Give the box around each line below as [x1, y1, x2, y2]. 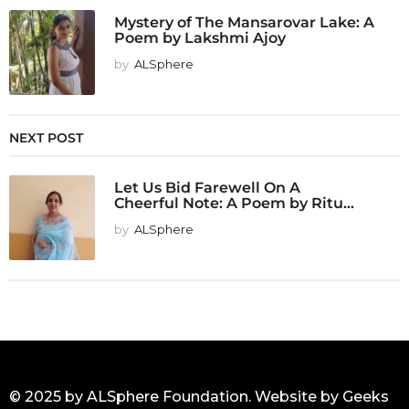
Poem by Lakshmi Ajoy [114, 27, 289, 47]
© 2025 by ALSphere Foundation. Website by [9, 387, 342, 405]
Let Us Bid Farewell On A [114, 177, 300, 196]
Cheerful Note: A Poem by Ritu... [114, 193, 354, 212]
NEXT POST [9, 129, 83, 146]
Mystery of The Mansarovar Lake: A [114, 12, 374, 31]
